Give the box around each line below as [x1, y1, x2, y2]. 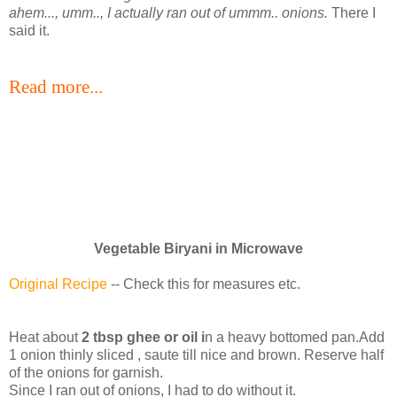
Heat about [9, 329, 82, 345]
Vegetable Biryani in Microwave [94, 240, 303, 256]
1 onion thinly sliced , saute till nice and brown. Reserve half [9, 346, 384, 362]
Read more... [9, 76, 103, 97]
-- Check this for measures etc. [111, 276, 300, 292]
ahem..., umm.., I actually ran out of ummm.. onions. [9, 4, 328, 20]
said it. [9, 22, 50, 38]
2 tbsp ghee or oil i [82, 329, 205, 345]
